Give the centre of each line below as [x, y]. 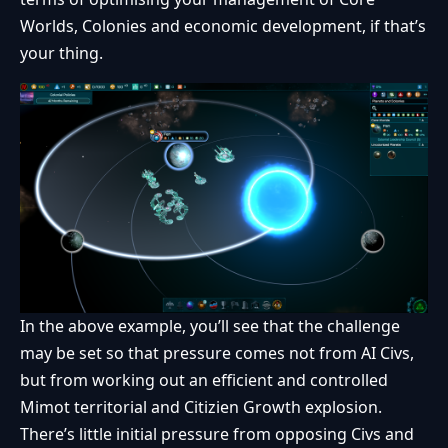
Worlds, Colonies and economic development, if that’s [223, 26]
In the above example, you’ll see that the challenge [210, 325]
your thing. [61, 53]
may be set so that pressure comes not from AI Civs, [217, 352]
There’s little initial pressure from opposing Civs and [217, 433]
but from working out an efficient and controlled [204, 379]
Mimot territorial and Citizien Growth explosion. [201, 406]
